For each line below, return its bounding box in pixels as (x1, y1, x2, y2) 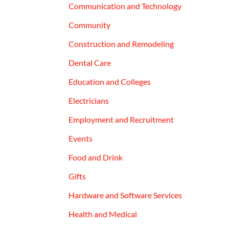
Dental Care (68, 57, 111, 67)
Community (68, 19, 111, 30)
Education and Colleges (68, 76, 151, 86)
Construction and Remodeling (68, 38, 174, 49)
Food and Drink (68, 152, 123, 162)
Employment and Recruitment (68, 114, 174, 124)
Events (68, 133, 93, 143)
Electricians (68, 95, 109, 105)
